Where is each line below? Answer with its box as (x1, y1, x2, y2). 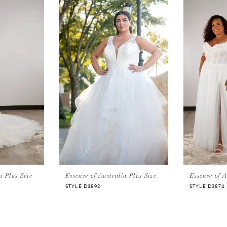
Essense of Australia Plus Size (65, 171, 157, 180)
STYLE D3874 (190, 182, 225, 190)
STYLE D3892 (65, 182, 101, 190)
